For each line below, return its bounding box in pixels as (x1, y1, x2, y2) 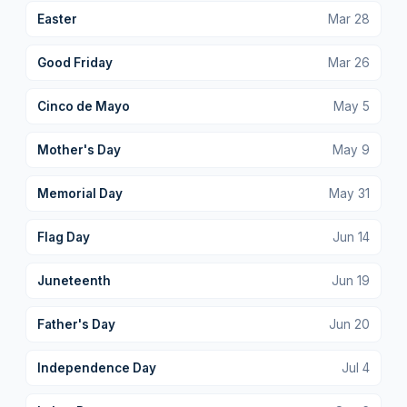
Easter (37, 11, 77, 26)
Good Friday (37, 55, 113, 70)
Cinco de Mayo (37, 98, 130, 114)
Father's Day (37, 316, 115, 332)
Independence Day (37, 360, 156, 375)
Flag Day (37, 229, 90, 244)
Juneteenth (37, 273, 111, 288)
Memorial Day (37, 185, 123, 201)
